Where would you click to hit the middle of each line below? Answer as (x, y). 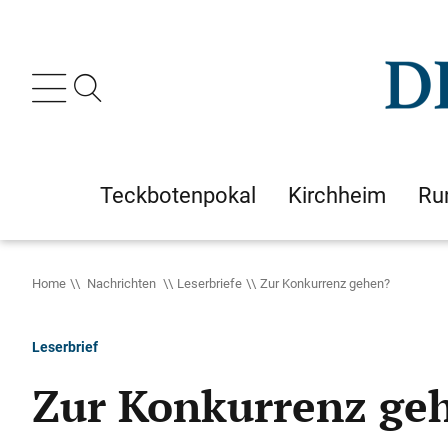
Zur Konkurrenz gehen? (325, 283)
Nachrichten (121, 283)
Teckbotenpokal (178, 195)
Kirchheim (337, 195)
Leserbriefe (209, 283)
